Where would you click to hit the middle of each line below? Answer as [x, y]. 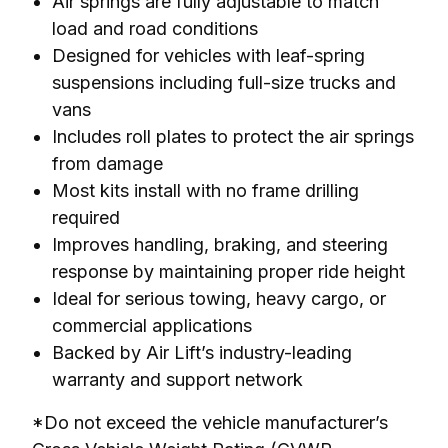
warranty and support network [177, 379]
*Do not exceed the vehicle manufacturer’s [210, 422]
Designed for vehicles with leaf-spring [208, 55]
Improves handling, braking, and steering [220, 244]
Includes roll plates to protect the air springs [233, 136]
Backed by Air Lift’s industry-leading [202, 352]
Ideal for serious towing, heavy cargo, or [219, 298]
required [86, 217]
